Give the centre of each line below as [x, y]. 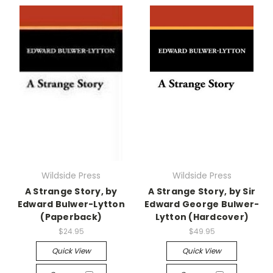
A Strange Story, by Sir [202, 191]
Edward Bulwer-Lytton [71, 204]
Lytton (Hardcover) [202, 217]
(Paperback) [71, 217]
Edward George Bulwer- [202, 204]
